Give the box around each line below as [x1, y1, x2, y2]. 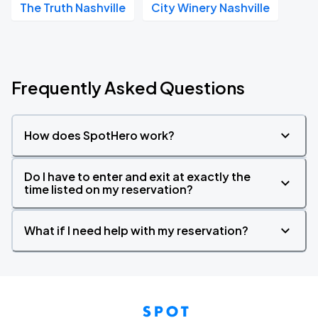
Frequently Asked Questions [11, 77, 245, 98]
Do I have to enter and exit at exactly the [24, 169, 251, 184]
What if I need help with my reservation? [24, 223, 248, 238]
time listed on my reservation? [24, 182, 193, 197]
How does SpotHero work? [24, 128, 175, 143]
